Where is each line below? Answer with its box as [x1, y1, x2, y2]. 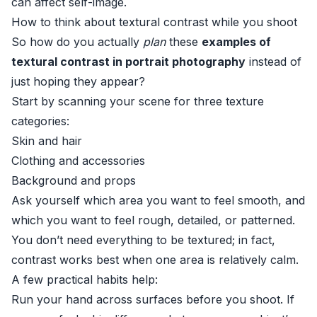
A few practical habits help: [11, 272, 158, 287]
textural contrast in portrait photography [11, 54, 246, 69]
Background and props [11, 173, 136, 188]
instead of [246, 54, 301, 69]
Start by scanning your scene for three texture [11, 94, 264, 108]
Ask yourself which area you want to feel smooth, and [11, 193, 305, 207]
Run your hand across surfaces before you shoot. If [11, 292, 294, 306]
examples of [202, 35, 271, 49]
